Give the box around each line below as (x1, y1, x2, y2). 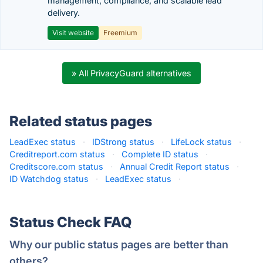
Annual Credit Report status (120, 161, 230, 171)
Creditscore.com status (9, 161, 103, 171)
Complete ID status (122, 149, 198, 159)
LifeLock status (171, 137, 232, 147)
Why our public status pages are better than (9, 238, 228, 251)
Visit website (52, 28, 94, 37)
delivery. (48, 8, 80, 18)
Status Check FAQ (9, 214, 131, 231)
